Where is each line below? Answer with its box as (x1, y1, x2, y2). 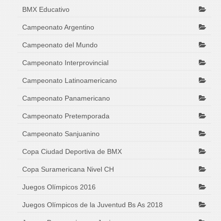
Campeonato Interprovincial (22, 58, 109, 67)
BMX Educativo (22, 5, 70, 13)
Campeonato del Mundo (22, 40, 98, 49)
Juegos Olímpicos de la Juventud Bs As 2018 (22, 200, 163, 209)
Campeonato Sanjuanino (22, 129, 100, 138)
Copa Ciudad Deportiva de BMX (22, 147, 122, 155)
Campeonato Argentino (22, 23, 94, 31)
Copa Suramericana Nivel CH (22, 165, 114, 173)
